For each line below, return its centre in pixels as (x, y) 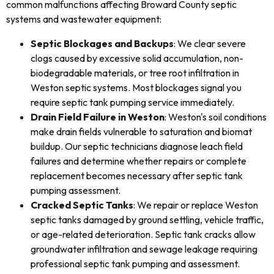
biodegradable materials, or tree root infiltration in (135, 73)
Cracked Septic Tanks (82, 205)
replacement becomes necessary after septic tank (137, 176)
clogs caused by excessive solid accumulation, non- (137, 58)
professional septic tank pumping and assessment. (135, 264)
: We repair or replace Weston (196, 205)
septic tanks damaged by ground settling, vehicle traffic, (147, 220)
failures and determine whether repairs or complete (139, 161)
